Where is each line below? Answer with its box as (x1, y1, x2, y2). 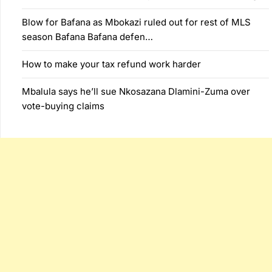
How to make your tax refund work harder (22, 58, 201, 70)
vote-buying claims (22, 100, 104, 112)
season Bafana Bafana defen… (22, 30, 153, 42)
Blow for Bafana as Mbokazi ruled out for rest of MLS (22, 16, 251, 28)
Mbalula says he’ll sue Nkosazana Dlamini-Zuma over (22, 85, 250, 97)
